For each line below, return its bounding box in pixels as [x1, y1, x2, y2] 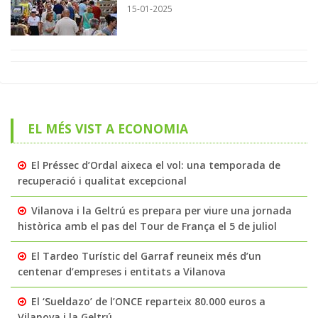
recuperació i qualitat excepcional [18, 174, 187, 188]
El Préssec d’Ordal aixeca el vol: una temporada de [31, 158, 280, 172]
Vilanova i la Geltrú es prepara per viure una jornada [31, 204, 292, 218]
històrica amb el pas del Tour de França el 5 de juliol [18, 219, 277, 234]
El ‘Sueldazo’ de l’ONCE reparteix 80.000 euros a [31, 295, 265, 309]
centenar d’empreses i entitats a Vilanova [18, 265, 226, 279]
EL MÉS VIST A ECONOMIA [27, 120, 188, 138]
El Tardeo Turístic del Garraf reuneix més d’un [31, 249, 261, 263]
